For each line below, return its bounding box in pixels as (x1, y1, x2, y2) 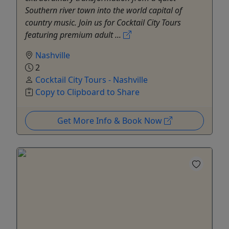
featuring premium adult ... (25, 29, 123, 40)
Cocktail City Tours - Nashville (35, 74, 148, 85)
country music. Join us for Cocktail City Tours (25, 16, 181, 28)
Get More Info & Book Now (57, 114, 164, 126)
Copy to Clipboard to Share (35, 86, 140, 98)
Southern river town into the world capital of (25, 4, 182, 16)
